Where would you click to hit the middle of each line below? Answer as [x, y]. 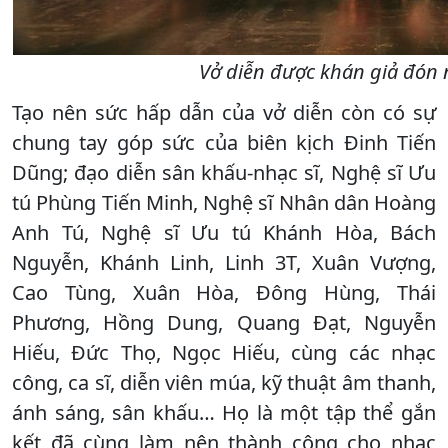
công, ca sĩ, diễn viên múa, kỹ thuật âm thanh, [224, 382]
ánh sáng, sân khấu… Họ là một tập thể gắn [224, 412]
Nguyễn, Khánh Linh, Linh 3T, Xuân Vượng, [224, 262]
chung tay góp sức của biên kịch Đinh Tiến [224, 142]
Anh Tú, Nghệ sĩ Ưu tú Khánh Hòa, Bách [224, 232]
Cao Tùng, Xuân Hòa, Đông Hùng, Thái [224, 292]
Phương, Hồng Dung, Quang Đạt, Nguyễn [224, 322]
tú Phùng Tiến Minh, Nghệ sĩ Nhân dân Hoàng [224, 202]
